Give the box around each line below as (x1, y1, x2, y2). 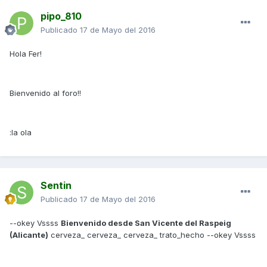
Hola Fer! (10, 49, 42, 59)
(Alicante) (10, 230, 48, 240)
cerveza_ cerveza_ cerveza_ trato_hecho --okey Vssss (48, 230, 256, 240)
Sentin (41, 179, 72, 192)
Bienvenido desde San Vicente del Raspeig (61, 218, 231, 228)
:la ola (10, 128, 32, 138)
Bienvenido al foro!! (10, 88, 81, 98)
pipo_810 (41, 10, 82, 23)
